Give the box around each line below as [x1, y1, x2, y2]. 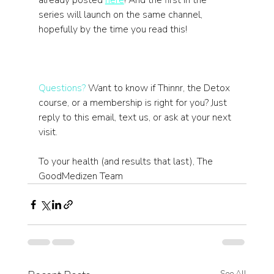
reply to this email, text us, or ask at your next [38, 111, 234, 124]
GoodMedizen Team [38, 169, 123, 183]
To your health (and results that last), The [38, 155, 215, 168]
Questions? [38, 81, 86, 95]
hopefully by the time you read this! [38, 23, 187, 36]
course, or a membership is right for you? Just [38, 96, 229, 109]
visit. [38, 125, 57, 139]
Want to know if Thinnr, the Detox [85, 81, 232, 95]
